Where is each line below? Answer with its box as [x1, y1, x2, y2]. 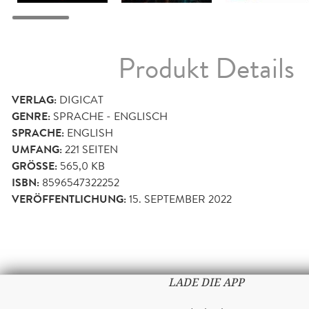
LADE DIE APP [168, 275, 244, 290]
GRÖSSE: [12, 158, 54, 175]
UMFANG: [12, 141, 62, 159]
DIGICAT [59, 92, 103, 108]
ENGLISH [67, 125, 113, 141]
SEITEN [79, 141, 118, 158]
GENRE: [12, 108, 50, 126]
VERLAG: [12, 92, 57, 109]
